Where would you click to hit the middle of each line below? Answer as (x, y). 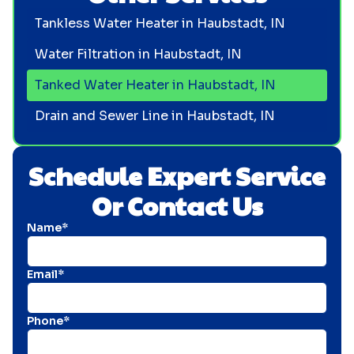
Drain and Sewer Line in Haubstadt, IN (154, 116)
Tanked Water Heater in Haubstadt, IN (155, 85)
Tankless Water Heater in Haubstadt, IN (160, 23)
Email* (45, 274)
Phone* (48, 320)
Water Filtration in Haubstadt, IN (138, 54)
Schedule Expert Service (177, 175)
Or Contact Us (177, 205)
